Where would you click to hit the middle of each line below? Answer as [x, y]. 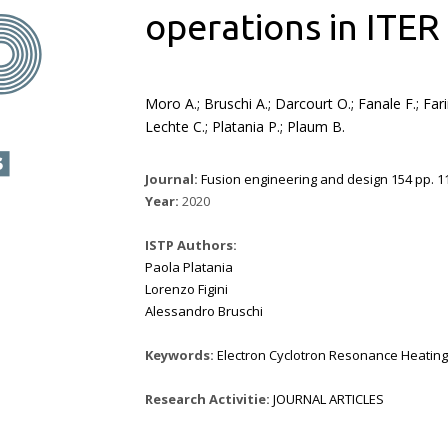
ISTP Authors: [190, 245]
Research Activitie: [208, 399]
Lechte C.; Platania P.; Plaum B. [244, 126]
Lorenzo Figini [186, 289]
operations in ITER [292, 26]
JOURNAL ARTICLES [328, 399]
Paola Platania [188, 267]
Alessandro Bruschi [203, 311]
